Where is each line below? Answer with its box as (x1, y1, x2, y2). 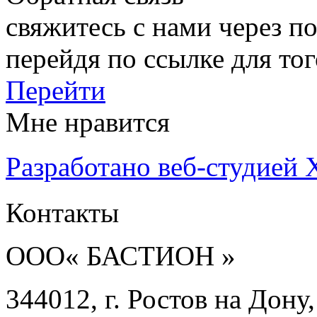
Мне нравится (6, 106, 170, 137)
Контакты (6, 197, 119, 228)
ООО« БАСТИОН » (6, 240, 236, 271)
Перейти (6, 74, 105, 105)
